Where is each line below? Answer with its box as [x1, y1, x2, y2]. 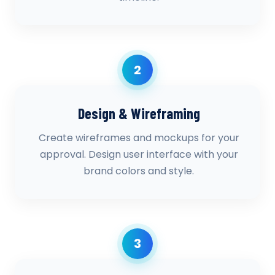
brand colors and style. [83, 164, 194, 178]
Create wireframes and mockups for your [38, 131, 239, 145]
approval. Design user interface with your [39, 147, 238, 161]
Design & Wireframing [77, 104, 200, 122]
